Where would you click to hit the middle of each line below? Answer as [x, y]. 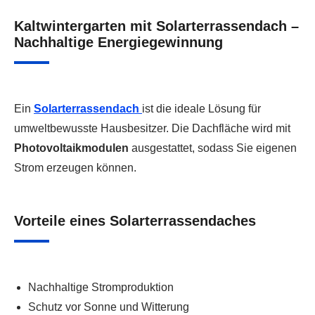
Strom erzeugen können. [75, 168]
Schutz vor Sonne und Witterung [109, 307]
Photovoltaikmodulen [71, 148]
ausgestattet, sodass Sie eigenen [213, 148]
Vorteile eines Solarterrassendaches [135, 221]
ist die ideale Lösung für [201, 109]
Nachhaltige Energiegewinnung [118, 42]
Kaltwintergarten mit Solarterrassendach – [156, 26]
